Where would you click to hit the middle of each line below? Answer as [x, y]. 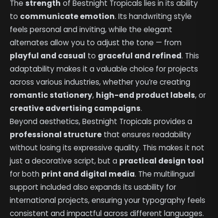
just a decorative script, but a [65, 161]
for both [26, 174]
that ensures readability [147, 134]
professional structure [56, 134]
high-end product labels [146, 95]
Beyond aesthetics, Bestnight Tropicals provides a [101, 121]
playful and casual [48, 55]
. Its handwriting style [154, 16]
